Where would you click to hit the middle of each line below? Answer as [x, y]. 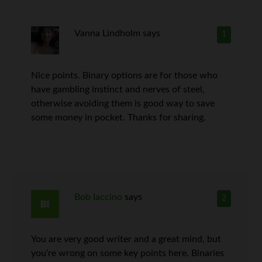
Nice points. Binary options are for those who [125, 76]
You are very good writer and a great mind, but [126, 239]
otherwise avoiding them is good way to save [123, 104]
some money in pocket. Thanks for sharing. [119, 118]
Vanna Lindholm [107, 34]
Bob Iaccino [98, 197]
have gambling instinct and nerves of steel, [118, 90]
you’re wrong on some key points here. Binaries [128, 254]
